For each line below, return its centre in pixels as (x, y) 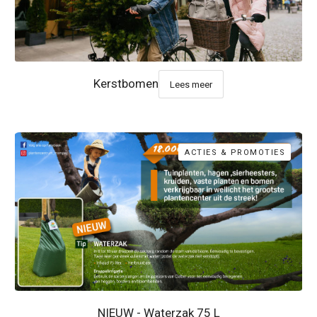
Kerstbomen (126, 83)
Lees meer (191, 84)
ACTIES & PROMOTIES (235, 152)
